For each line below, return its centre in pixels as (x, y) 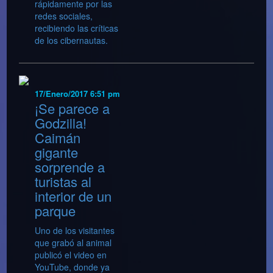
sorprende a (70, 167)
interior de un (73, 196)
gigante (57, 152)
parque (55, 211)
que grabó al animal (73, 243)
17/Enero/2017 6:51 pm (78, 93)
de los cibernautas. (72, 40)
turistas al (63, 182)
